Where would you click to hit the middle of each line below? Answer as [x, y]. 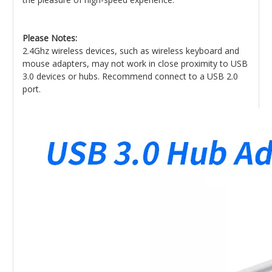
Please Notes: [50, 38]
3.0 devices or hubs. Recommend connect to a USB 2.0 [130, 76]
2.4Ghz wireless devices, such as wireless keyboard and [131, 51]
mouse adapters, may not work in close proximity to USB [135, 63]
